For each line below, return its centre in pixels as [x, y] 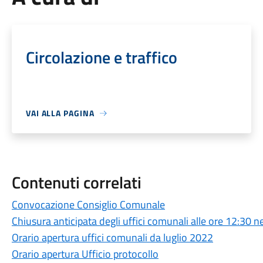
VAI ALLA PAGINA [60, 113]
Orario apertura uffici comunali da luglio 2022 [112, 237]
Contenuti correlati [76, 182]
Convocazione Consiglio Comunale [88, 205]
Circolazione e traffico [101, 57]
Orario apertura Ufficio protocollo [85, 254]
